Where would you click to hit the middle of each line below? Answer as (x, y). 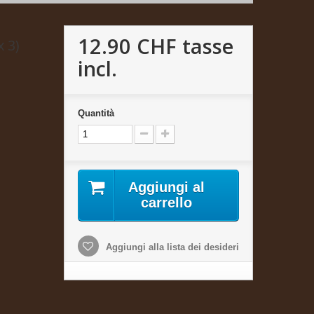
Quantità (96, 113)
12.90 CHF (127, 46)
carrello (167, 202)
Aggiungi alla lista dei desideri (171, 247)
